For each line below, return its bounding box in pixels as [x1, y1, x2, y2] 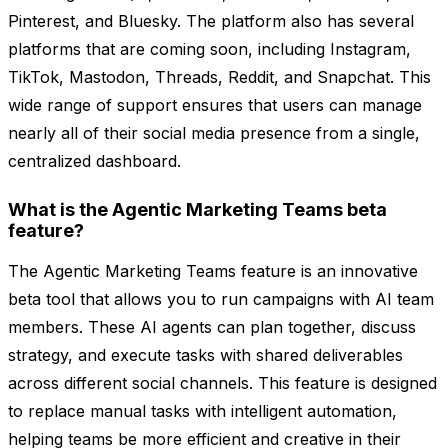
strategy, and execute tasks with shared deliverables [8, 345, 403, 366]
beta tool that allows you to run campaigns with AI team [8, 289, 434, 310]
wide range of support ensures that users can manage [8, 95, 422, 116]
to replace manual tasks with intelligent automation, [8, 401, 397, 422]
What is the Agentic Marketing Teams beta [8, 199, 387, 221]
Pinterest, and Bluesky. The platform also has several [8, 11, 414, 32]
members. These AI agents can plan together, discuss [8, 317, 416, 338]
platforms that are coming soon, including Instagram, [8, 39, 411, 60]
